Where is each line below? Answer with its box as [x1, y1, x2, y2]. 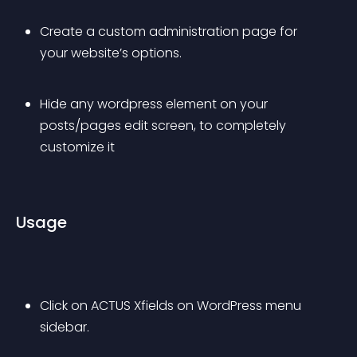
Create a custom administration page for [40, 22, 300, 41]
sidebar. [40, 318, 89, 336]
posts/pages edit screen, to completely [40, 116, 289, 135]
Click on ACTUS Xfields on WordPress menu [40, 296, 304, 315]
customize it [40, 138, 115, 156]
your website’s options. [40, 44, 182, 62]
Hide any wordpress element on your [40, 95, 271, 113]
